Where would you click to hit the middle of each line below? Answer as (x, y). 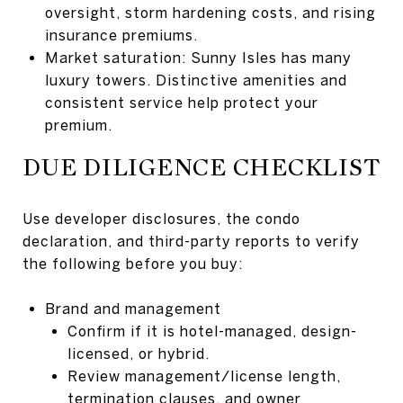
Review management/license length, (204, 376)
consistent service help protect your (181, 102)
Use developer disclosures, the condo (161, 218)
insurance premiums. (121, 35)
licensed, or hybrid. (138, 353)
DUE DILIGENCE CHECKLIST (201, 167)
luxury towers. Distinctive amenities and (196, 80)
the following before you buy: (133, 263)
